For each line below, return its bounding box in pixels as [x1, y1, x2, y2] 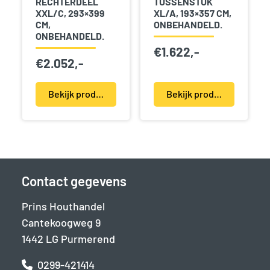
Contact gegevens [22, 173, 127, 189]
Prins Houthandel [22, 199, 105, 213]
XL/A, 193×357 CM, [153, 7, 231, 19]
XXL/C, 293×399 [35, 7, 105, 19]
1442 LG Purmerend [22, 232, 115, 245]
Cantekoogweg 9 [22, 216, 101, 229]
